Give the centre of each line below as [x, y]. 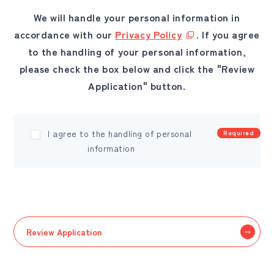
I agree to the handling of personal [120, 133]
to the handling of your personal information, [137, 51]
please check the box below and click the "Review [137, 68]
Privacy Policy [149, 34]
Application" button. [137, 86]
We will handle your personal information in [137, 17]
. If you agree [228, 34]
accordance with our [65, 34]
